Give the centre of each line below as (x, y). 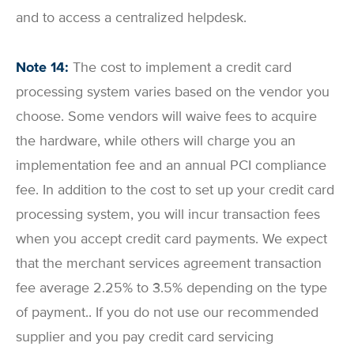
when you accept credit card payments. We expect (171, 238)
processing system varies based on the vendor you (173, 91)
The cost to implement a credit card (182, 67)
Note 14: (44, 67)
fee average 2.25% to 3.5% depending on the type (171, 287)
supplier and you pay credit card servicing (145, 336)
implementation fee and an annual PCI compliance (171, 165)
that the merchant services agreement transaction (169, 263)
